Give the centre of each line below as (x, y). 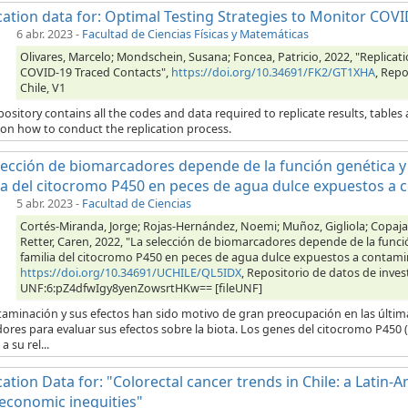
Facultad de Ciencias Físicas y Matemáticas (195, 35)
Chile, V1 (43, 88)
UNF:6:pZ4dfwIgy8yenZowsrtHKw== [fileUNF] (141, 289)
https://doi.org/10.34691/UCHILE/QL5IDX (131, 273)
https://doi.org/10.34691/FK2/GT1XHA (273, 73)
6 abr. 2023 (45, 35)
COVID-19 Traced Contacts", (96, 73)
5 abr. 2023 (45, 204)
